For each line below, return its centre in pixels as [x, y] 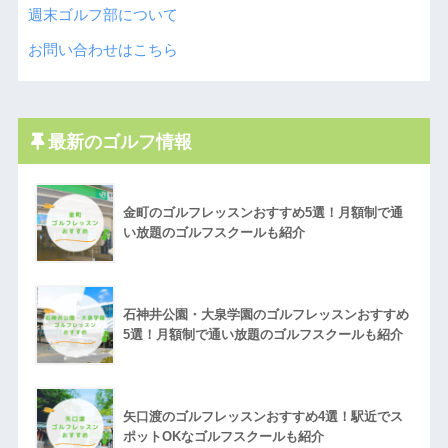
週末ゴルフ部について [102, 15]
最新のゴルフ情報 [119, 141]
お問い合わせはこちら [102, 49]
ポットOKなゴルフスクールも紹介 [223, 437]
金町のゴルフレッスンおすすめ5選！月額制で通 [262, 213]
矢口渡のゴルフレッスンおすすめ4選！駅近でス [262, 417]
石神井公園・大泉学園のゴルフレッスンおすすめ [265, 315]
